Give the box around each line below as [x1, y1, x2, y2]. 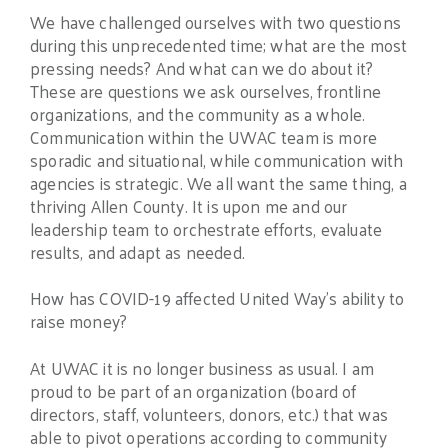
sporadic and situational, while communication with [30, 144, 404, 175]
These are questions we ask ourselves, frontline [30, 75, 381, 106]
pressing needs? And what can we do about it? [30, 52, 374, 83]
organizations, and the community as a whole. [30, 98, 366, 129]
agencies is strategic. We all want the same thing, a [30, 167, 407, 198]
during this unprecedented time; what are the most [30, 29, 408, 60]
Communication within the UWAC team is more [30, 121, 378, 152]
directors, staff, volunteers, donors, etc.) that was [30, 399, 388, 430]
